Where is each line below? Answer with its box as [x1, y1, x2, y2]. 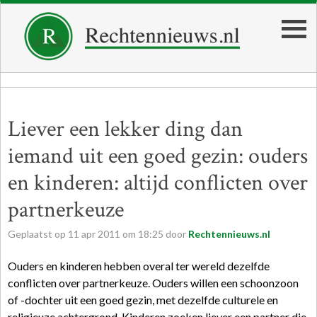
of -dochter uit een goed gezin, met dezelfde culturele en [8, 293, 278, 306]
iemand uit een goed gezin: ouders [8, 142, 308, 171]
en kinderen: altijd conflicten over [8, 168, 308, 197]
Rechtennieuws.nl [188, 228, 270, 240]
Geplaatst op [8, 228, 68, 240]
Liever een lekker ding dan [8, 115, 243, 144]
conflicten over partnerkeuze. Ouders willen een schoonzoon [8, 276, 299, 289]
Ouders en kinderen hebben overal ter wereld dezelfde [8, 259, 270, 272]
